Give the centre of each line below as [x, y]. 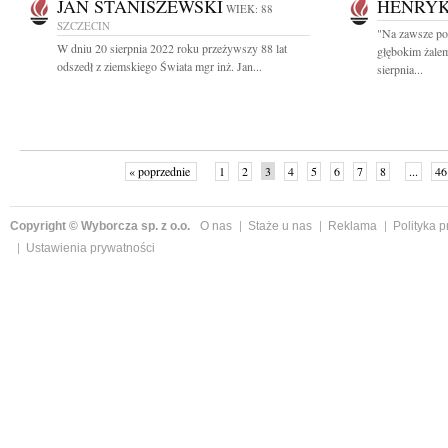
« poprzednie [160, 171]
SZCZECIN [83, 25]
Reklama [352, 226]
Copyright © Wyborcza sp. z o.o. [100, 226]
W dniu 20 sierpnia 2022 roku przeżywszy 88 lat [172, 48]
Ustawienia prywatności [90, 248]
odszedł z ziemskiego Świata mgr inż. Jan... [159, 66]
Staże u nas [280, 226]
